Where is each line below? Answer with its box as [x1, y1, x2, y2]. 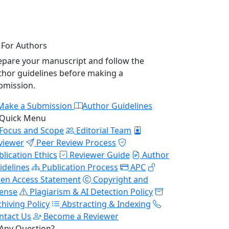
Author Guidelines [82, 100, 152, 111]
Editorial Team [74, 125, 131, 136]
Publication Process [40, 162, 118, 173]
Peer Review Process [34, 137, 116, 148]
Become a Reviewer [41, 211, 119, 222]
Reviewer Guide [67, 149, 130, 161]
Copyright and [91, 174, 148, 185]
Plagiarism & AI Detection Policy [28, 186, 153, 197]
